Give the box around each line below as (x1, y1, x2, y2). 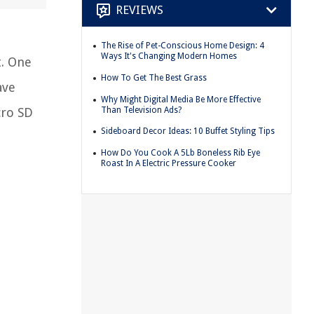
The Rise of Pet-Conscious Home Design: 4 (101, 41, 264, 51)
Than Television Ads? (101, 104, 182, 115)
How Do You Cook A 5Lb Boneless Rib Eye (101, 147, 260, 158)
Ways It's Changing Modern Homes (101, 51, 237, 62)
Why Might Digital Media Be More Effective (101, 94, 261, 104)
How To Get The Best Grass (101, 72, 207, 83)
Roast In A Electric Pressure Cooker (101, 158, 236, 168)
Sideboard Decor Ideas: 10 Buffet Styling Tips (101, 126, 275, 137)
